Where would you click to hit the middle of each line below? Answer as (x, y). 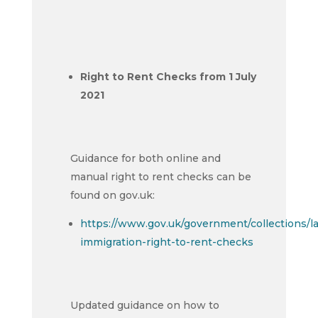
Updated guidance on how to (144, 305)
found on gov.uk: (112, 195)
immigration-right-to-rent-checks (166, 242)
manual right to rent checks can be (160, 177)
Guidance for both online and (145, 158)
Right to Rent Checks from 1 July (168, 77)
